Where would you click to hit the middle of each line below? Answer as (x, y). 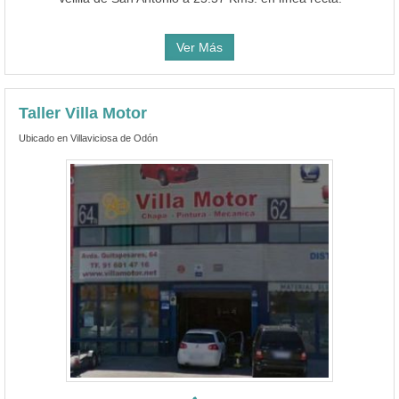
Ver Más (199, 47)
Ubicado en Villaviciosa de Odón (88, 138)
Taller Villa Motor (83, 113)
